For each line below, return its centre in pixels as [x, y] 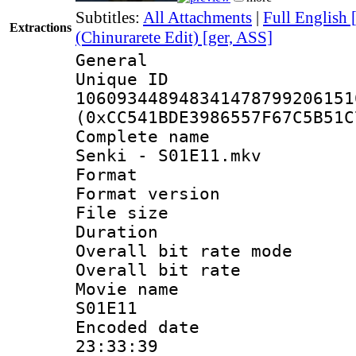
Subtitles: [109, 17]
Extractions [41, 27]
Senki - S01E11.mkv [168, 155]
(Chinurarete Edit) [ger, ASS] [174, 37]
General [112, 60]
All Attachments [197, 17]
